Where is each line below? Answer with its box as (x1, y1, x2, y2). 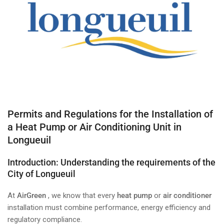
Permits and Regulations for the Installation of (7, 108, 213, 120)
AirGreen (17, 191, 46, 200)
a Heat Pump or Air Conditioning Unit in (7, 121, 181, 133)
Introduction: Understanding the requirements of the (7, 157, 215, 168)
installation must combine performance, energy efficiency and (7, 203, 210, 212)
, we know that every (46, 191, 117, 200)
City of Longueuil (7, 168, 75, 179)
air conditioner (163, 191, 211, 200)
